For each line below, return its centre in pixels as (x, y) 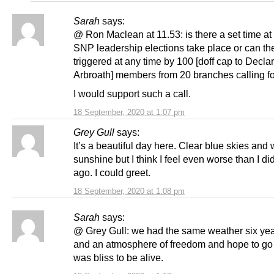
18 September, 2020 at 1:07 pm (129, 112)
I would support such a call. (132, 93)
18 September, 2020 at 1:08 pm (129, 191)
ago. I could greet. (112, 172)
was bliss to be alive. (118, 257)
